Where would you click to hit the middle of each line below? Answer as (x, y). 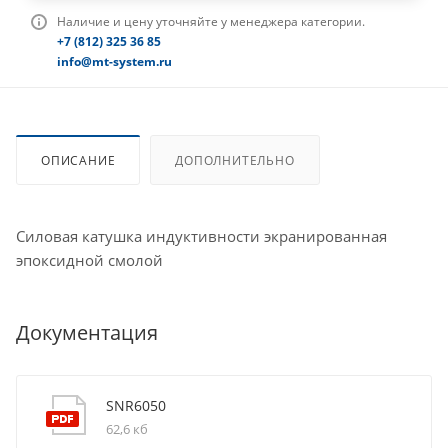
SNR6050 (136, 405)
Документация (87, 332)
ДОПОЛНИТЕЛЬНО (235, 160)
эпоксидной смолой (89, 260)
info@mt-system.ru (114, 62)
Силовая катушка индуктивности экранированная (201, 236)
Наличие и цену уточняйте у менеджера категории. (211, 22)
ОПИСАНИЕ (78, 160)
